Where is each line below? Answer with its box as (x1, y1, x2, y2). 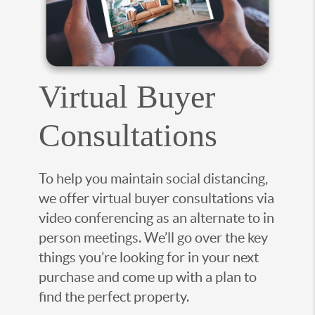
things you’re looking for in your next (39, 249, 259, 265)
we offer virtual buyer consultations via (39, 190, 274, 206)
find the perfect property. (39, 288, 189, 304)
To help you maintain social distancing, (39, 170, 268, 186)
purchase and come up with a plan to (39, 269, 257, 285)
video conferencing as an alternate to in (39, 210, 274, 226)
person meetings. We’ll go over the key (39, 229, 268, 245)
